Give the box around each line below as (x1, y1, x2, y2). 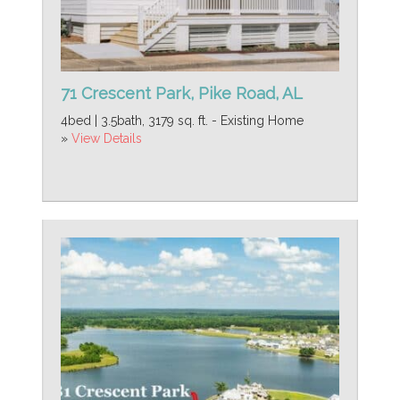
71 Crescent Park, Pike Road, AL (61, 83, 303, 103)
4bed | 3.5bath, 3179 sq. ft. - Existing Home (61, 112, 304, 128)
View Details (71, 130, 142, 146)
